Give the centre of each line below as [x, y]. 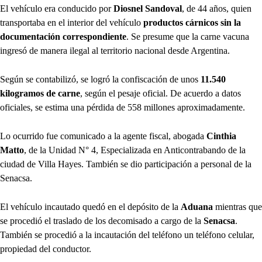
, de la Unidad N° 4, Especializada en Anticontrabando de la [135, 150]
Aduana [198, 207]
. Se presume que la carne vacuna [188, 37]
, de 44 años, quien [217, 9]
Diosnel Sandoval [148, 9]
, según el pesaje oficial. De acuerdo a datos [161, 94]
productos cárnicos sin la [192, 23]
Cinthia [221, 136]
